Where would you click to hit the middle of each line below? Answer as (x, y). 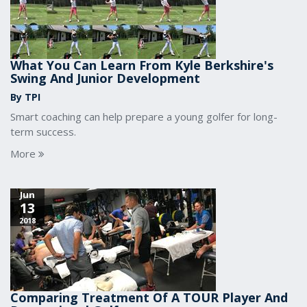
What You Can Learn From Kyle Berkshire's (142, 65)
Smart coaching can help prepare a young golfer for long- (144, 116)
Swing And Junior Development (105, 78)
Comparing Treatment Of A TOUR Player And (149, 297)
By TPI (25, 97)
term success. (43, 132)
